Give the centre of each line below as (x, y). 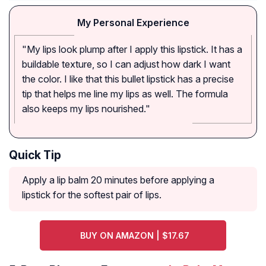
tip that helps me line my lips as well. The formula (125, 94)
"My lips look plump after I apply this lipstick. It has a (132, 50)
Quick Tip (35, 155)
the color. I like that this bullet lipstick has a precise (128, 79)
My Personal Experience (133, 23)
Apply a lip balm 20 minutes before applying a (118, 180)
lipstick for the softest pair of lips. (92, 195)
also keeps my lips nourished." (86, 109)
